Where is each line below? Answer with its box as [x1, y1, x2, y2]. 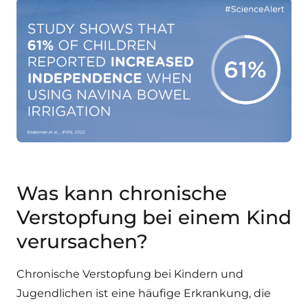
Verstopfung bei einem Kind [16, 206, 291, 229]
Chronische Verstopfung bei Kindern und [16, 267, 243, 280]
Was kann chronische [16, 181, 227, 205]
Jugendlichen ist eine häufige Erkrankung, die [16, 287, 271, 300]
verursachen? [16, 230, 148, 253]
